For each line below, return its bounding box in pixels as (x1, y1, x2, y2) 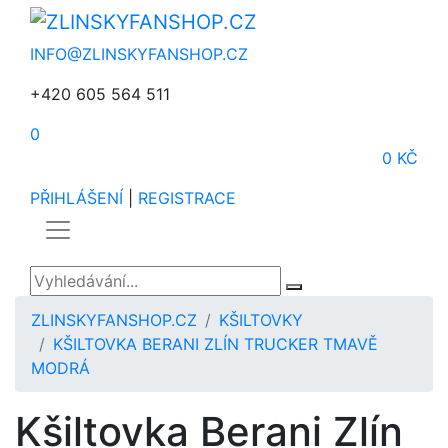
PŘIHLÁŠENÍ (30, 187, 123, 208)
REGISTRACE (138, 187, 236, 208)
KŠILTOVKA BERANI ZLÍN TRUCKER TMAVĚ (53, 333, 378, 354)
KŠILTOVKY (219, 309, 303, 330)
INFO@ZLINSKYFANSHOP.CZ (30, 43, 248, 64)
